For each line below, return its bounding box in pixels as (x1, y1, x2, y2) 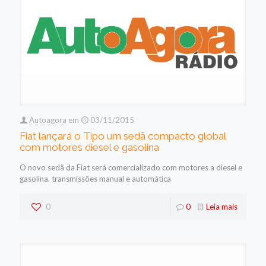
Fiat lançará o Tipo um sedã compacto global (20, 130, 226, 142)
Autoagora (29, 115, 66, 125)
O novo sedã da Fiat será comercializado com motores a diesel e (20, 163, 242, 173)
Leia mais (206, 202, 237, 212)
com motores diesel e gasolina (20, 141, 159, 154)
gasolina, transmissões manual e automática (20, 174, 171, 184)
